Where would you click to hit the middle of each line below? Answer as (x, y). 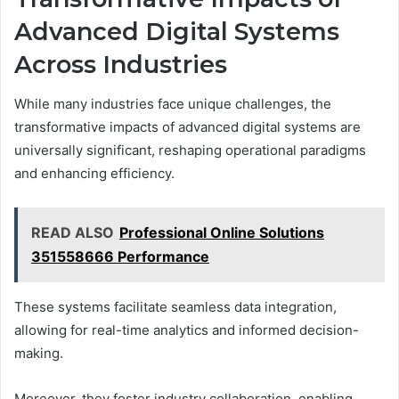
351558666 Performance (120, 257)
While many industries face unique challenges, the (173, 104)
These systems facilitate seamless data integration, (175, 307)
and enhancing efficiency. (94, 174)
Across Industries (121, 64)
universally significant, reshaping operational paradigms (190, 151)
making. (39, 354)
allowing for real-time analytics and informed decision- (187, 330)
